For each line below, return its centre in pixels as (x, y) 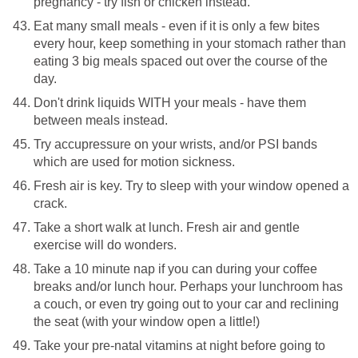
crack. (50, 203)
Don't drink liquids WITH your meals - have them (170, 102)
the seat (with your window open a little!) (147, 321)
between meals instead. (101, 120)
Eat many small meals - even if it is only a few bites (177, 26)
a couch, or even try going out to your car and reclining (186, 304)
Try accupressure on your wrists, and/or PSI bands (175, 144)
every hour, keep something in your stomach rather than (190, 43)
